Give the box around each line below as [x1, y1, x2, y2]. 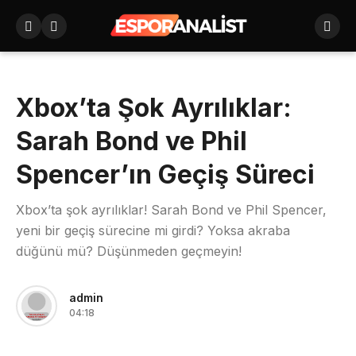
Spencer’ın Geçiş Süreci [16, 159, 315, 190]
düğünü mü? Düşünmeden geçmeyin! [16, 243, 242, 259]
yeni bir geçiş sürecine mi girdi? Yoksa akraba [16, 222, 290, 238]
